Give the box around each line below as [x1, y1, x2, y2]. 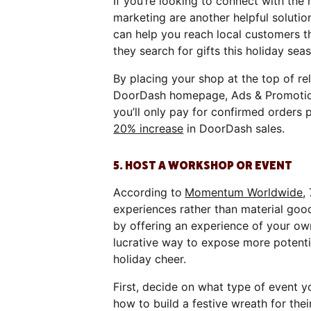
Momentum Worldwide [185, 185, 303, 199]
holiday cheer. [113, 251, 190, 266]
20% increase [113, 121, 184, 135]
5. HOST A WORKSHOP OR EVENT [113, 157, 295, 174]
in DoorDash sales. [183, 121, 289, 135]
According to [113, 185, 183, 199]
